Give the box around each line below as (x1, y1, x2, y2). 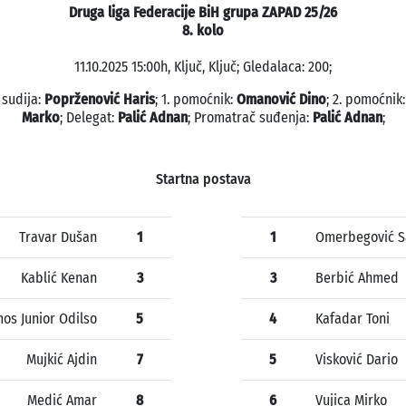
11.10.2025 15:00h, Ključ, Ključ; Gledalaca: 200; (74, 58, 332, 76)
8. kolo (182, 22, 224, 40)
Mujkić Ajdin (26, 351, 97, 369)
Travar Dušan (19, 228, 97, 246)
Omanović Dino (236, 91, 326, 109)
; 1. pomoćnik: (154, 91, 237, 109)
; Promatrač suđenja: (187, 109, 313, 127)
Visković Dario (315, 351, 398, 369)
